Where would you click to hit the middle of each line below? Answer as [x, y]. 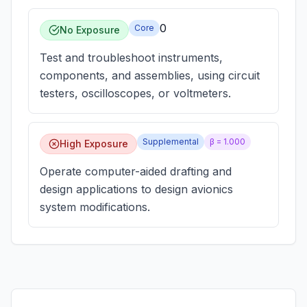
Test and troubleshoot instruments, [131, 58]
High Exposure [94, 144]
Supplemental [171, 142]
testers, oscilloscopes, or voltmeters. [135, 93]
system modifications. [95, 207]
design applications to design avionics [136, 189]
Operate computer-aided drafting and [136, 171]
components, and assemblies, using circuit [150, 75]
